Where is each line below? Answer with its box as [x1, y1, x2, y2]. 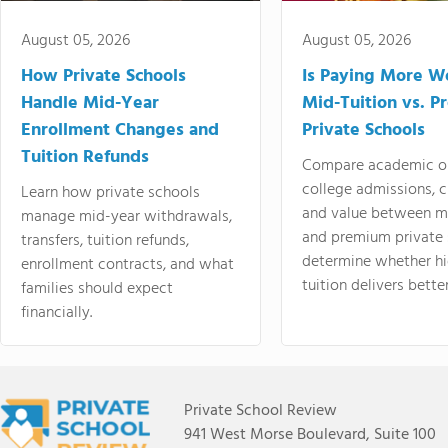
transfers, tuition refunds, [21, 228, 189, 254]
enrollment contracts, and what [21, 252, 234, 278]
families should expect [21, 276, 173, 302]
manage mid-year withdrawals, [21, 204, 232, 230]
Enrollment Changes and [21, 116, 219, 145]
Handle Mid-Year [21, 89, 159, 118]
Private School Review [184, 398, 337, 424]
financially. [21, 300, 92, 326]
